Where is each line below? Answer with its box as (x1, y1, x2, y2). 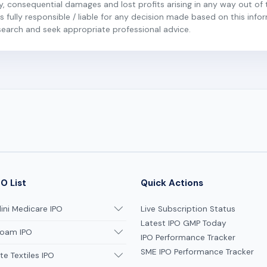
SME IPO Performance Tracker (141, 246, 254, 257)
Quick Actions (141, 176, 203, 189)
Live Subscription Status (141, 203, 235, 214)
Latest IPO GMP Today (141, 218, 226, 228)
